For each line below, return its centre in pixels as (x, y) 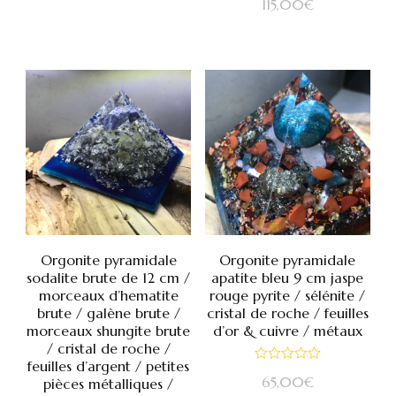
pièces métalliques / (109, 384)
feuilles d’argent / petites (109, 366)
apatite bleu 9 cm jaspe (288, 278)
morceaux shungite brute (109, 331)
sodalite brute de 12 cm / (109, 278)
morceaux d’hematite (108, 296)
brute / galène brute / (108, 313)
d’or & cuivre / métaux (287, 331)
